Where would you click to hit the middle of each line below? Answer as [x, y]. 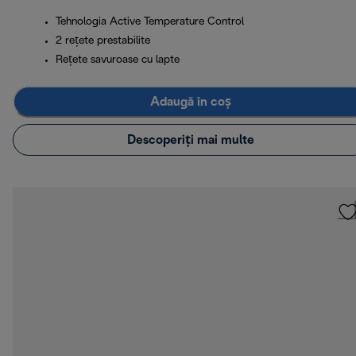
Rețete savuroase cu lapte [118, 60]
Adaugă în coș [191, 102]
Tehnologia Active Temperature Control [150, 22]
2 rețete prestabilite [103, 41]
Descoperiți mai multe [191, 140]
